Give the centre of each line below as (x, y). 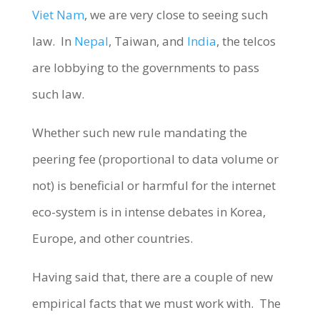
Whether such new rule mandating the (139, 132)
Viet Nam (58, 14)
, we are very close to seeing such (176, 14)
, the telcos (246, 41)
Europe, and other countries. (114, 238)
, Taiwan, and (147, 41)
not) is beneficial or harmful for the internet (154, 185)
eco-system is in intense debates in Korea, (149, 211)
